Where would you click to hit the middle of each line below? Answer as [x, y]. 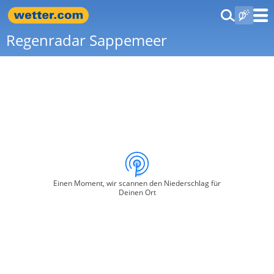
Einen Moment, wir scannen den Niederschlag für [137, 183]
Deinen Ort [137, 192]
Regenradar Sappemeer [87, 40]
